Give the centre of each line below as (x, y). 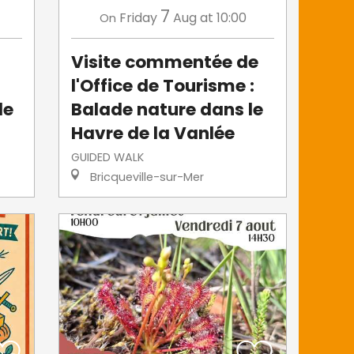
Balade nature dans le (168, 109)
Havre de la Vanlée (153, 133)
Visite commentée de (165, 62)
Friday (138, 17)
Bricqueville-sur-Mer (146, 177)
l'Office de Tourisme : (163, 85)
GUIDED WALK (108, 157)
